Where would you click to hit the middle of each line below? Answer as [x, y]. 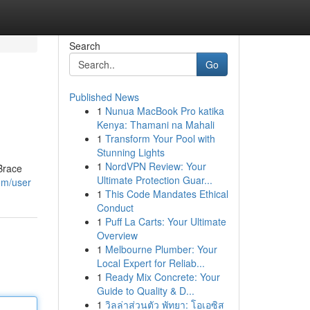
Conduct [115, 208]
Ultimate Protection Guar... [154, 180]
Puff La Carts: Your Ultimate [165, 221]
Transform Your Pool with [160, 138]
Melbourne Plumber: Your [161, 249]
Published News [104, 97]
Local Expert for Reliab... [151, 263]
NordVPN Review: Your [155, 166]
